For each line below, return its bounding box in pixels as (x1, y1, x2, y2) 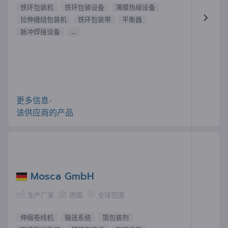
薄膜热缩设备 (116, 3, 155, 11)
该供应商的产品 (16, 107, 73, 117)
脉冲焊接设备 (20, 27, 60, 36)
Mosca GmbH (31, 168, 94, 184)
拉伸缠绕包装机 (20, 15, 67, 23)
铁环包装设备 (65, 3, 104, 11)
